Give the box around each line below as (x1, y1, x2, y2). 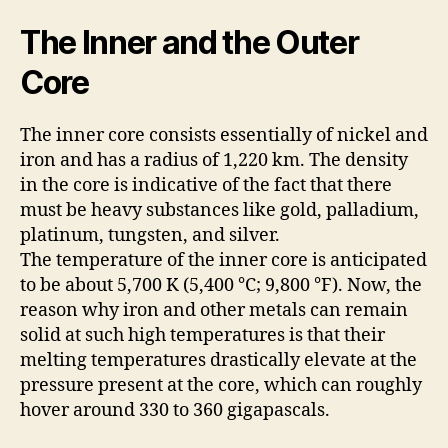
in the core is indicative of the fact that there (20, 173, 392, 197)
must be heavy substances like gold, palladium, (20, 198, 419, 222)
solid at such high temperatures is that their (20, 323, 385, 347)
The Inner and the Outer (20, 22, 359, 62)
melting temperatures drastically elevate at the (20, 348, 417, 372)
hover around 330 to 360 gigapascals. (20, 398, 330, 422)
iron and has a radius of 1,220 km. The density (20, 148, 408, 172)
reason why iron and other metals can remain (20, 298, 408, 322)
